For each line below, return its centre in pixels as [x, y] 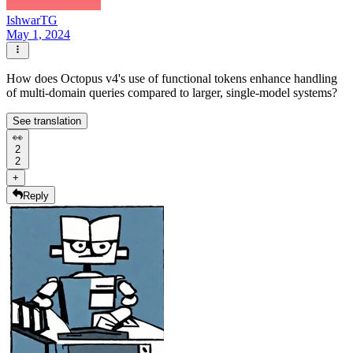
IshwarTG [32, 20]
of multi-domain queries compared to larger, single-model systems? [172, 93]
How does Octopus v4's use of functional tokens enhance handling [172, 79]
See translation [47, 121]
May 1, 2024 [38, 34]
